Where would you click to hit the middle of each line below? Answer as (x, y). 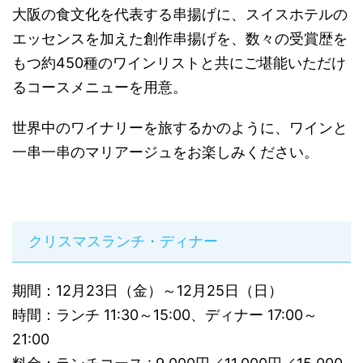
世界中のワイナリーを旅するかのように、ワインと (180, 128)
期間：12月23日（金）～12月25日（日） (147, 291)
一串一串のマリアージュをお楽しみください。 (165, 152)
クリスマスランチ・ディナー (123, 241)
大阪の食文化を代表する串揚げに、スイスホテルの (180, 15)
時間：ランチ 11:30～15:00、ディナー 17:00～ (165, 315)
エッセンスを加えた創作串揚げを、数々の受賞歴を (180, 39)
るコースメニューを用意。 (100, 88)
